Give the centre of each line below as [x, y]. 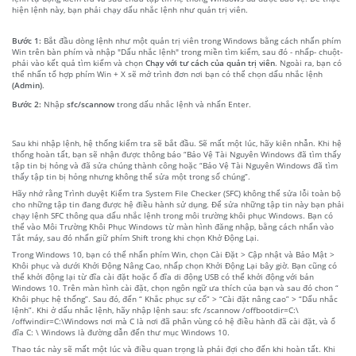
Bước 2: [28, 104]
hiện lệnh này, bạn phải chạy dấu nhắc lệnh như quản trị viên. [130, 9]
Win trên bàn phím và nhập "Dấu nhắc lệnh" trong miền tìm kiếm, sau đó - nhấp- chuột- [177, 51]
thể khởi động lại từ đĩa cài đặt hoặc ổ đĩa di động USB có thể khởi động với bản [163, 276]
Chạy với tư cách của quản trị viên [210, 62]
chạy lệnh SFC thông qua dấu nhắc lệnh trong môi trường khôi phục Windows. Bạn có [172, 215]
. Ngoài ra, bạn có [308, 62]
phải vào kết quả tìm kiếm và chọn [79, 62]
